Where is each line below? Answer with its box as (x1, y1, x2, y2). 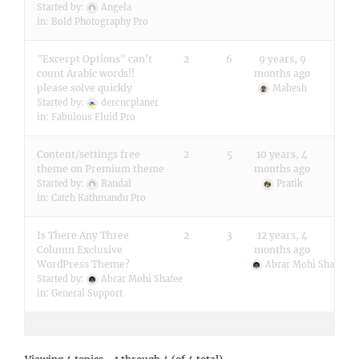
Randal (101, 178, 131, 189)
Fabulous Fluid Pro (51, 111, 135, 123)
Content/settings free (37, 148, 140, 160)
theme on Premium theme (37, 163, 164, 175)
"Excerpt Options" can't (37, 53, 152, 65)
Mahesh (272, 83, 307, 94)
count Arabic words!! (37, 67, 135, 79)
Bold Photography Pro (51, 16, 148, 27)
